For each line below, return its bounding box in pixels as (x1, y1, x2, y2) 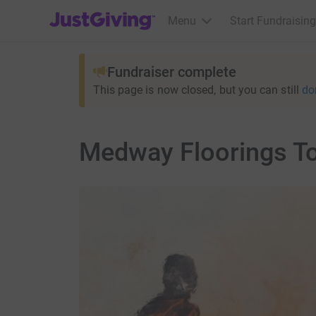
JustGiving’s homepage (49, 5, 165, 18)
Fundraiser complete (107, 63, 236, 80)
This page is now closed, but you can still (92, 83, 299, 97)
